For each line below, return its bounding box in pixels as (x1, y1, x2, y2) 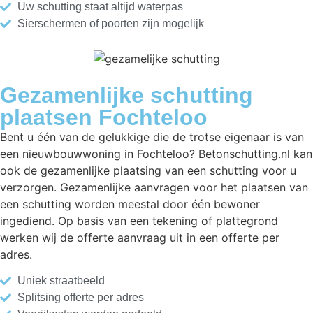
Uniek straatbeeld (17, 275, 105, 287)
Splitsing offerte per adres (17, 291, 144, 304)
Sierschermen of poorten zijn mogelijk (17, 17, 204, 30)
